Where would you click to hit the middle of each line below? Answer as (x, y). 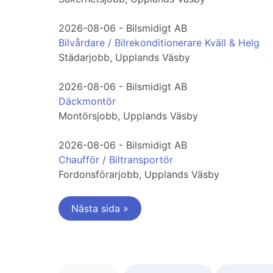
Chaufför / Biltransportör (116, 160)
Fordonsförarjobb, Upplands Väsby (139, 175)
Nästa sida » (100, 209)
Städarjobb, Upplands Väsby (124, 58)
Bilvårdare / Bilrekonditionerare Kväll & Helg (159, 43)
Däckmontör (87, 101)
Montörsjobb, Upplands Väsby (128, 116)
